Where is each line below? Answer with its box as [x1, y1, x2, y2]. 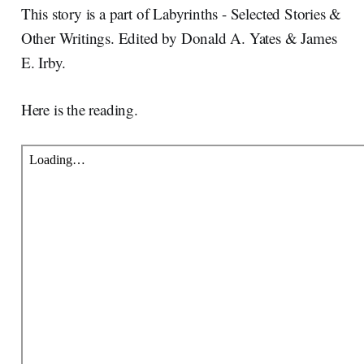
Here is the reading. [20, 98, 138, 119]
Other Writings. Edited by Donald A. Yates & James [20, 27, 337, 48]
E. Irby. [20, 51, 67, 72]
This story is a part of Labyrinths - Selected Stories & [20, 2, 342, 24]
